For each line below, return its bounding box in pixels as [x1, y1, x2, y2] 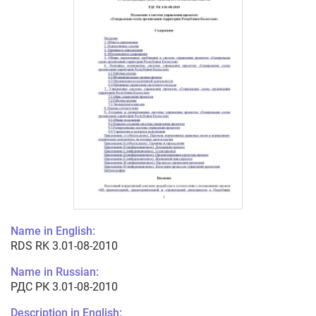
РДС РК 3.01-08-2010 [11, 280, 118, 294]
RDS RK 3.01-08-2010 [11, 239, 118, 253]
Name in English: [11, 224, 95, 238]
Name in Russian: [11, 265, 99, 279]
